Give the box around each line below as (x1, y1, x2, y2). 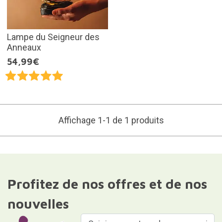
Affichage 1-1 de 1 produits (58, 114, 164, 125)
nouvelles (7, 195, 69, 212)
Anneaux (6, 42, 41, 53)
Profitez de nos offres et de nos (7, 175, 207, 192)
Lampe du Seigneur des (6, 31, 100, 42)
